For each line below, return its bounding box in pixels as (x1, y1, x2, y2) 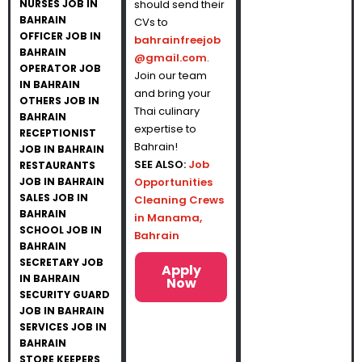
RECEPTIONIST (19, 126, 96, 140)
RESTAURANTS (19, 158, 95, 172)
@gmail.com (133, 50, 207, 65)
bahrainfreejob (133, 32, 221, 48)
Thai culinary (133, 103, 200, 119)
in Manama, (133, 210, 202, 225)
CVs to (133, 15, 168, 30)
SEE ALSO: (133, 157, 188, 172)
